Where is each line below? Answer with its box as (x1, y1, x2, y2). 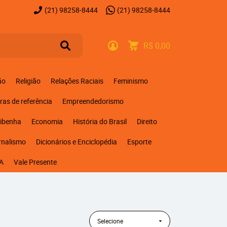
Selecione (97, 217, 123, 225)
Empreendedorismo (62, 96, 124, 106)
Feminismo (113, 76, 148, 86)
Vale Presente (13, 157, 57, 167)
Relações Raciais (50, 76, 103, 86)
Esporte (127, 137, 152, 146)
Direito (136, 117, 157, 126)
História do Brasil (72, 117, 127, 126)
